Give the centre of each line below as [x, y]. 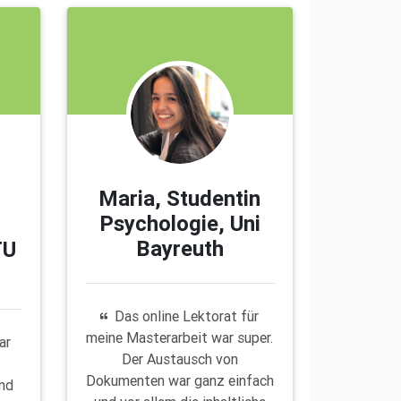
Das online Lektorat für [187, 316]
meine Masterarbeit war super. [180, 337]
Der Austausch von [179, 358]
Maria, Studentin [180, 198]
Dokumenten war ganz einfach [179, 380]
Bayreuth [179, 248]
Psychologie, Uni [179, 223]
